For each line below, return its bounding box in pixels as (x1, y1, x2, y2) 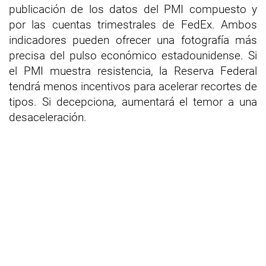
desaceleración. (9, 110, 87, 124)
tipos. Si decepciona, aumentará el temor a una (9, 94, 257, 109)
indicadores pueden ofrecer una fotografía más (9, 33, 257, 47)
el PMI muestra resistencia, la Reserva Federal (9, 64, 257, 78)
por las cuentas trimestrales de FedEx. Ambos (9, 17, 257, 31)
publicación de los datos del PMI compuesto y (9, 2, 257, 16)
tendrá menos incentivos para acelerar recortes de (9, 79, 257, 93)
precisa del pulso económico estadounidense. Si (9, 48, 257, 62)
